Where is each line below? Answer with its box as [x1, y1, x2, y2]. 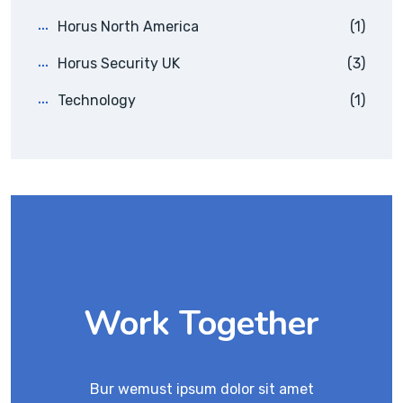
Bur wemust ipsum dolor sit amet [89, 381, 314, 399]
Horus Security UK [58, 55, 180, 73]
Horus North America [58, 18, 199, 36]
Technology [58, 92, 136, 110]
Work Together [84, 300, 319, 347]
